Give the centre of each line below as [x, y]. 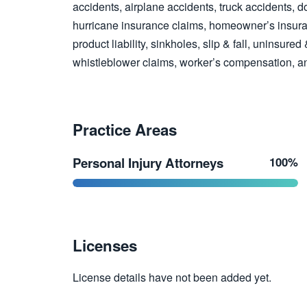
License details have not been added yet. [172, 277]
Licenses [105, 245]
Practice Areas [125, 129]
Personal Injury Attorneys [148, 162]
